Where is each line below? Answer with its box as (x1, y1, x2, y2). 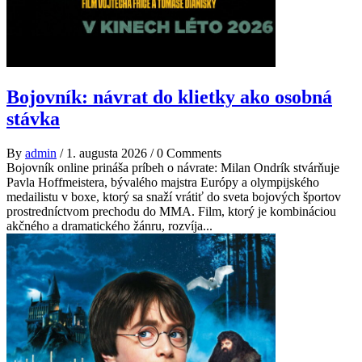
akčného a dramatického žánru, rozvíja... (6, 219, 213, 233)
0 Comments (157, 146, 221, 160)
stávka (6, 108, 60, 130)
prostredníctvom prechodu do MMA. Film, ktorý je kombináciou (6, 204, 336, 218)
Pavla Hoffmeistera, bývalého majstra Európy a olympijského (6, 175, 319, 189)
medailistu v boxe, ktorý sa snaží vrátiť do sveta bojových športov (6, 190, 341, 204)
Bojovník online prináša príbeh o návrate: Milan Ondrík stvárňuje (6, 161, 339, 175)
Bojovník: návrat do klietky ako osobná (6, 86, 332, 108)
